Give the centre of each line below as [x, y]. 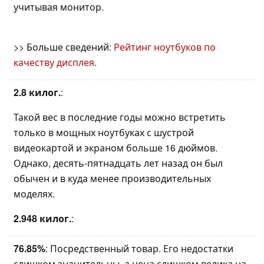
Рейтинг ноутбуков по [165, 47]
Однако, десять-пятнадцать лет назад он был [118, 163]
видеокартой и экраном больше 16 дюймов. [115, 147]
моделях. [34, 193]
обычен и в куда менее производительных [112, 178]
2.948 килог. [42, 218]
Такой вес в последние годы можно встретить [120, 117]
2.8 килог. [37, 92]
